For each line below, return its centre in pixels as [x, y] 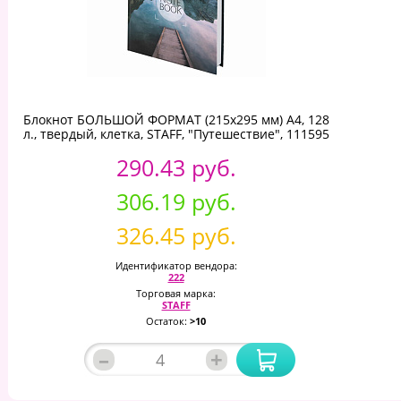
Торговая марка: [176, 293]
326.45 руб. [176, 235]
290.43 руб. [176, 167]
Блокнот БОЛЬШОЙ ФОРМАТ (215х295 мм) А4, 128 [176, 119]
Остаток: [168, 320]
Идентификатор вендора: [176, 265]
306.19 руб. [176, 201]
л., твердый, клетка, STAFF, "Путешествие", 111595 [176, 133]
